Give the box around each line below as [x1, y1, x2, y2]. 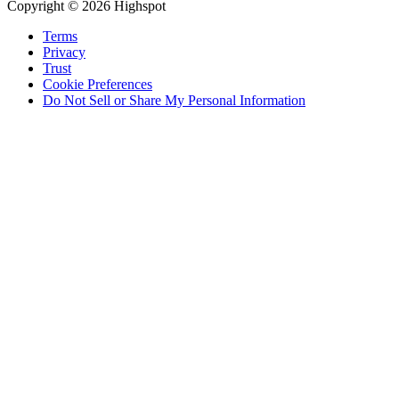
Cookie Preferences [43, 77, 152, 93]
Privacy [43, 45, 85, 61]
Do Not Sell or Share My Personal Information [43, 93, 305, 109]
